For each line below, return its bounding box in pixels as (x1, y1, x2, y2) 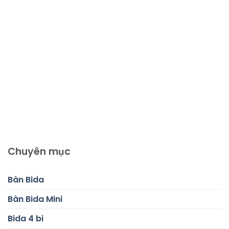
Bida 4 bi (8, 212, 43, 224)
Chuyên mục (8, 144, 71, 158)
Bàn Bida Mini (8, 193, 62, 205)
